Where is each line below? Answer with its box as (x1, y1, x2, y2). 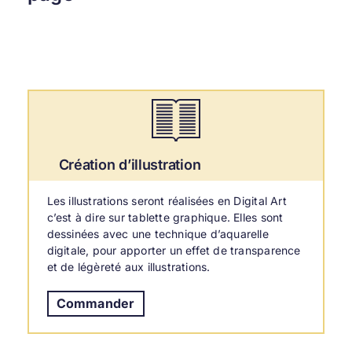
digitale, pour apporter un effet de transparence (46, 244, 301, 258)
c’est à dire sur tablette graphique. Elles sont (46, 211, 284, 225)
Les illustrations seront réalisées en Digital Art (46, 194, 287, 208)
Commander (56, 295, 135, 312)
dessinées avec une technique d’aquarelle (46, 227, 269, 241)
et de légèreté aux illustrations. (46, 260, 211, 274)
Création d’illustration (58, 156, 201, 174)
